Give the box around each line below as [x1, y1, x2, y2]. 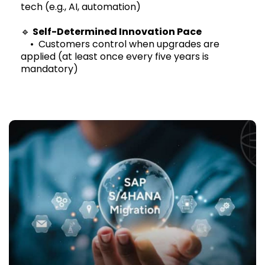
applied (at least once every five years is [21, 50, 209, 64]
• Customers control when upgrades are [21, 37, 219, 51]
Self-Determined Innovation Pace [33, 25, 202, 39]
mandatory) [21, 62, 80, 76]
